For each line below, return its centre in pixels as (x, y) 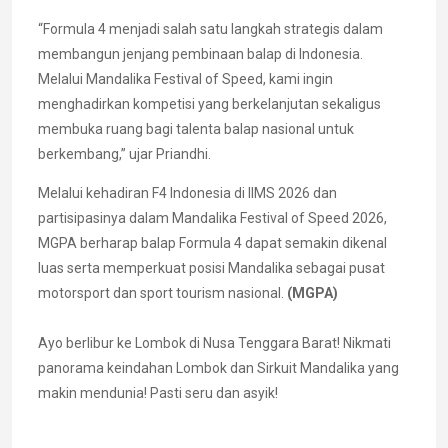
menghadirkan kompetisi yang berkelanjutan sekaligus (209, 104)
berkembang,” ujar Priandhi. (124, 154)
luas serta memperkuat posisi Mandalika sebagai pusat (211, 268)
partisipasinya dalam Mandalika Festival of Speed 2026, (212, 218)
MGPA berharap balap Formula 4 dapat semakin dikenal (212, 243)
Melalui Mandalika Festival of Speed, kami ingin (185, 79)
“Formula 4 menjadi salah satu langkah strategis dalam (210, 29)
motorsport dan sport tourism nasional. (162, 293)
